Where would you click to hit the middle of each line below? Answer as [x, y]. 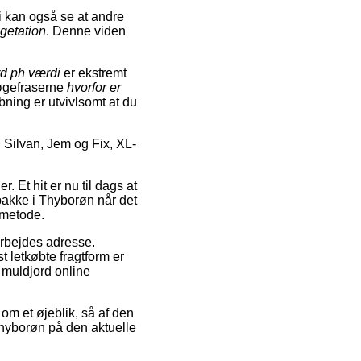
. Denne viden [86, 31]
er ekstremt [93, 73]
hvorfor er [94, 87]
